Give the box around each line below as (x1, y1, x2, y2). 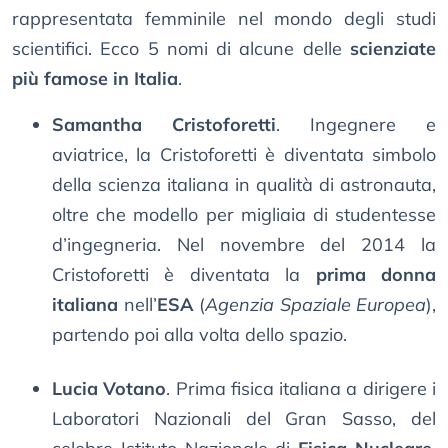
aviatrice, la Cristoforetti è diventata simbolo (52, 143, 436, 167)
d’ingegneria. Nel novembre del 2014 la (52, 233, 436, 257)
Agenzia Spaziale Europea (205, 293, 426, 317)
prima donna (315, 263, 437, 287)
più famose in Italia (12, 67, 178, 91)
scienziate (350, 37, 436, 61)
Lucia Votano (52, 377, 167, 401)
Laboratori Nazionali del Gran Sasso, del (52, 407, 436, 431)
